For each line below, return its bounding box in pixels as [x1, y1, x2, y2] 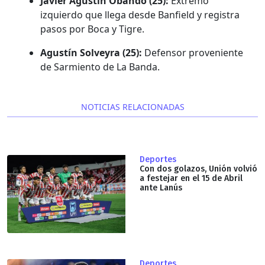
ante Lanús [140, 182, 182, 193]
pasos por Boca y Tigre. [40, 22, 144, 35]
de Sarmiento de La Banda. [40, 60, 160, 73]
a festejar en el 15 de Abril [140, 173, 243, 183]
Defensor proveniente [142, 46, 243, 59]
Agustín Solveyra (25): [40, 46, 142, 59]
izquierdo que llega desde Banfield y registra [40, 8, 240, 21]
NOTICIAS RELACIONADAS [80, 101, 185, 112]
